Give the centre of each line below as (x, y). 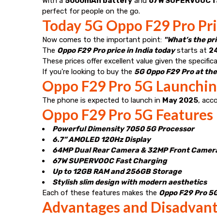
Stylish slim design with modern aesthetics (130, 182)
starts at (192, 50)
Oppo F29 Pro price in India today (116, 50)
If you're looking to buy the (88, 71)
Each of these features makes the (101, 193)
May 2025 (180, 100)
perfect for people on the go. (91, 11)
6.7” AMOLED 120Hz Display (101, 139)
